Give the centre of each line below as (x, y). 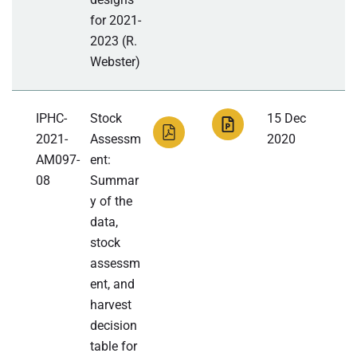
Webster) (116, 62)
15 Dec (286, 119)
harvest (111, 305)
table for (114, 347)
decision (114, 326)
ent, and (113, 284)
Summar (115, 181)
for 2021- (116, 21)
